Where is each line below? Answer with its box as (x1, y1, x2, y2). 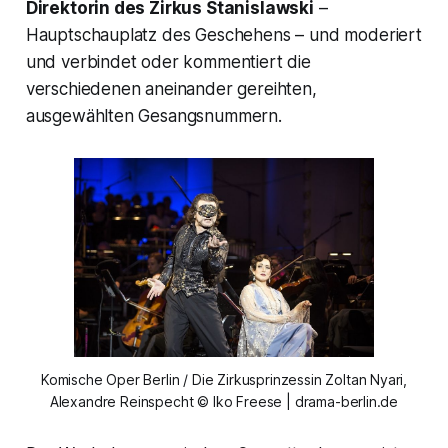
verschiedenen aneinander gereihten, (25, 78, 317, 99)
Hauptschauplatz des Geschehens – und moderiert (25, 24, 422, 45)
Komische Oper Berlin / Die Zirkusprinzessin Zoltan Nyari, (40, 370, 408, 388)
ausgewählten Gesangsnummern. (25, 105, 282, 126)
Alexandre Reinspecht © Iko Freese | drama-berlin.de (49, 392, 399, 410)
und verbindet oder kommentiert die (25, 51, 311, 72)
